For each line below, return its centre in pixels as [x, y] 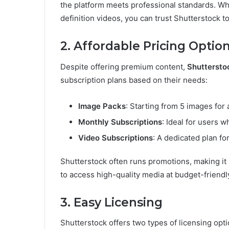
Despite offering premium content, [124, 66]
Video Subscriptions [116, 138]
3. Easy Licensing [111, 202]
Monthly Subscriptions [120, 122]
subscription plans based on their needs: [134, 80]
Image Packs [102, 106]
